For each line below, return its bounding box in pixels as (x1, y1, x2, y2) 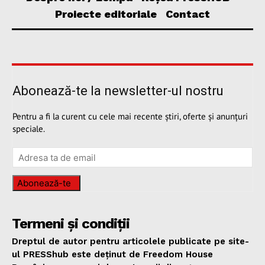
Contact (166, 8, 210, 21)
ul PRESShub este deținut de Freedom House (12, 249, 213, 260)
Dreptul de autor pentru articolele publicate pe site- (12, 236, 249, 247)
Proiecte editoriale (55, 8, 157, 21)
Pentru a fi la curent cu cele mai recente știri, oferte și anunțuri (12, 111, 248, 122)
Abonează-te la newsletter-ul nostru (12, 83, 224, 99)
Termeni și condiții (12, 215, 130, 232)
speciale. (12, 123, 45, 135)
